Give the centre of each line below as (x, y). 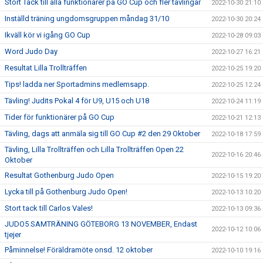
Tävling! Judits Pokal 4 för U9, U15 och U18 (77, 100)
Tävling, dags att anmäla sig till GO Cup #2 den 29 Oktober (102, 133)
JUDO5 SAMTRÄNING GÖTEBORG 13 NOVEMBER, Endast (101, 224)
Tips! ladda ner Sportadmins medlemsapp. (77, 84)
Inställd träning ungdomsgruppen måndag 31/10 (87, 18)
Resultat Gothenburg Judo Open (59, 175)
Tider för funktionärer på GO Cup (60, 117)
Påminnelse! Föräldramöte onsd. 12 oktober (79, 249)
